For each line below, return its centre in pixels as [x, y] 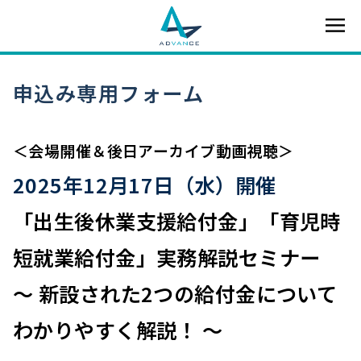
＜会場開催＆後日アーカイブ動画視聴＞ [154, 150]
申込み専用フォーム [108, 93]
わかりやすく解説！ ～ [118, 330]
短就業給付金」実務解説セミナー [167, 257]
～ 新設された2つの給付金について [175, 293]
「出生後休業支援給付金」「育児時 [177, 221]
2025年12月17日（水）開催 [145, 185]
